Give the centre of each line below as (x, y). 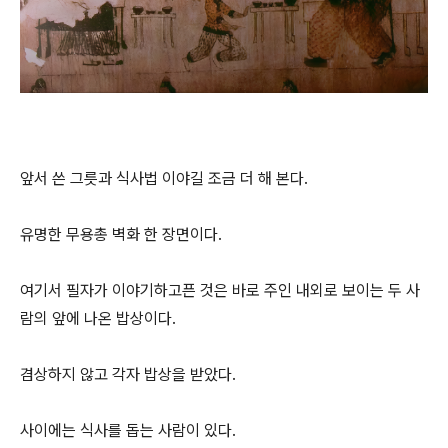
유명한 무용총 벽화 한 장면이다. (123, 234)
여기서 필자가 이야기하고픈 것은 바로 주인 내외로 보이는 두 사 (220, 290)
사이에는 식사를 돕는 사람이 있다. (130, 430)
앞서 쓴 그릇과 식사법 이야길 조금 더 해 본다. (164, 178)
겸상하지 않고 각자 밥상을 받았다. (128, 374)
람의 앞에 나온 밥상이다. (100, 318)
